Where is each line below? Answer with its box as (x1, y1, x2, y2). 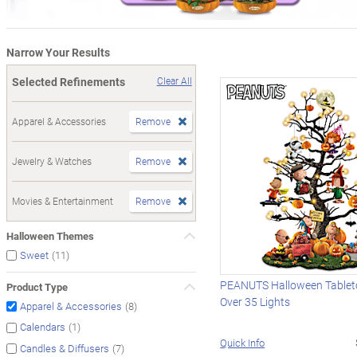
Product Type (6, 279, 68, 294)
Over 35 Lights (220, 293, 291, 309)
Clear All (156, 73, 192, 87)
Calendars (20, 320, 65, 335)
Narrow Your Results (6, 44, 110, 60)
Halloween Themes (6, 228, 94, 243)
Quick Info (220, 335, 265, 350)
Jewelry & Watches (12, 154, 92, 167)
